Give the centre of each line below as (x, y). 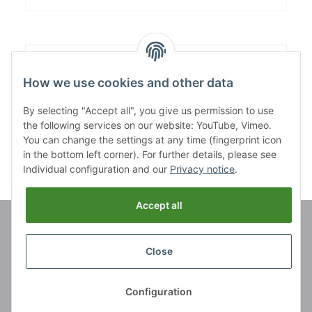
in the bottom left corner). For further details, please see (150, 155)
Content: (54, 56)
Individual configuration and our (96, 169)
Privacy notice (202, 169)
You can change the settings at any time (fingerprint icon (152, 140)
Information (39, 271)
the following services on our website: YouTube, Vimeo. (147, 125)
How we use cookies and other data (128, 83)
